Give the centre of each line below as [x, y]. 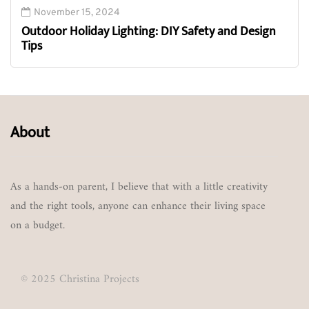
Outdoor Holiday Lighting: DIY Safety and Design [149, 32]
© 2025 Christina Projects [80, 280]
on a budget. [38, 226]
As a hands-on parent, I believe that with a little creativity [139, 187]
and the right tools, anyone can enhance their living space [138, 207]
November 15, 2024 [77, 13]
